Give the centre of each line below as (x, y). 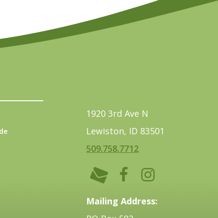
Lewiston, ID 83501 (125, 131)
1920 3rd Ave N (117, 114)
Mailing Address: (122, 201)
